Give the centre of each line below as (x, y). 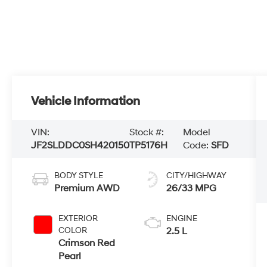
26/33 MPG (191, 189)
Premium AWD (87, 189)
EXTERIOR (78, 219)
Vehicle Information (86, 102)
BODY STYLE (79, 176)
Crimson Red (87, 243)
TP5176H (149, 146)
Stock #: (147, 133)
